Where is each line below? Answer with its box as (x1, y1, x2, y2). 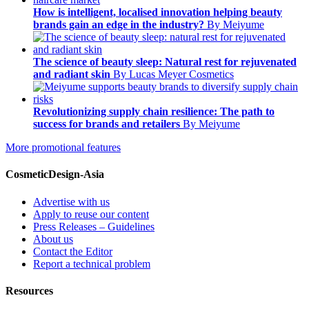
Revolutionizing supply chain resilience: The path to (33, 105, 275, 117)
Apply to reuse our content (33, 208, 149, 220)
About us (33, 232, 73, 245)
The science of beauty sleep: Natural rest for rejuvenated (33, 55, 297, 68)
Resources (6, 284, 53, 297)
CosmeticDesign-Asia (6, 168, 104, 181)
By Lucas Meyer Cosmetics (113, 68, 234, 80)
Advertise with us (33, 195, 110, 208)
